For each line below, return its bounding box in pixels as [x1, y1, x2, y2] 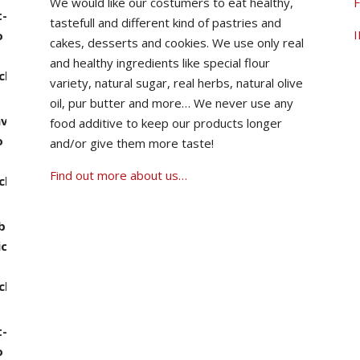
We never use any [194, 94, 293, 111]
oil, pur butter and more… [50, 94, 194, 111]
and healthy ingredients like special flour [50, 54, 270, 71]
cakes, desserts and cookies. [50, 34, 212, 51]
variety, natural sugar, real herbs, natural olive [50, 74, 303, 91]
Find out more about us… [50, 166, 187, 183]
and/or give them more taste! [50, 134, 214, 151]
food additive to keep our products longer [50, 114, 282, 131]
